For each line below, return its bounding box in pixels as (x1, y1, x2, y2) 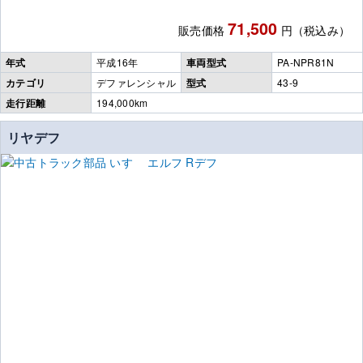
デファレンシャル (96, 75, 176, 89)
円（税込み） (280, 21, 350, 38)
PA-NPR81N (277, 54, 335, 69)
